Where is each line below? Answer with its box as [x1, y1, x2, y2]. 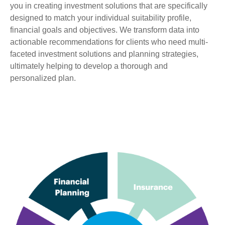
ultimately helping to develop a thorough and [10, 62, 168, 70]
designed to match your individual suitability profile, [10, 14, 191, 22]
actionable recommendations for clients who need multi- [10, 38, 208, 46]
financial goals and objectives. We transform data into [10, 26, 199, 34]
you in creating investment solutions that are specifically [10, 2, 207, 10]
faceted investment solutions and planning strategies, [10, 50, 198, 58]
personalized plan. [10, 74, 76, 82]
